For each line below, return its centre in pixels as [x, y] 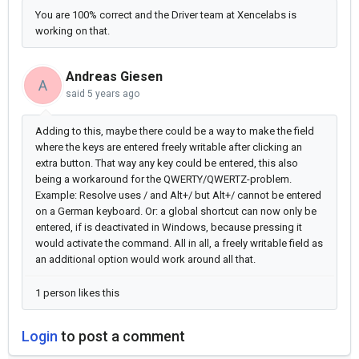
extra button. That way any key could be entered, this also [167, 163]
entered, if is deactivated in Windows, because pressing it [169, 228]
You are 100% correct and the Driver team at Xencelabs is [166, 15]
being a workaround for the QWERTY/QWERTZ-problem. [163, 179]
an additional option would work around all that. [147, 260]
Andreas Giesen [114, 77]
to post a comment [121, 337]
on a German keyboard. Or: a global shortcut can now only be [176, 212]
